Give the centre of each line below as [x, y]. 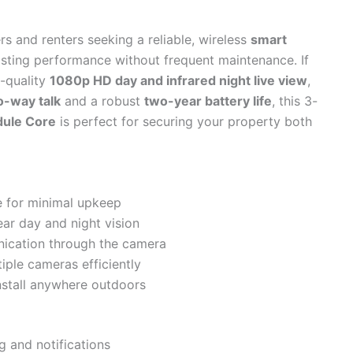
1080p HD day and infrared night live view [178, 80]
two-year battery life [208, 100]
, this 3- [295, 100]
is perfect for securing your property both [184, 121]
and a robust [102, 100]
